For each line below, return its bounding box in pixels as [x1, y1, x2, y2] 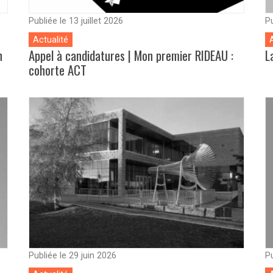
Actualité [32, 34, 68, 45]
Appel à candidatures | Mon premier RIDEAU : [28, 46, 233, 65]
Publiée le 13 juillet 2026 [28, 15, 123, 26]
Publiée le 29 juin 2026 [28, 250, 116, 261]
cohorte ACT [28, 60, 87, 80]
